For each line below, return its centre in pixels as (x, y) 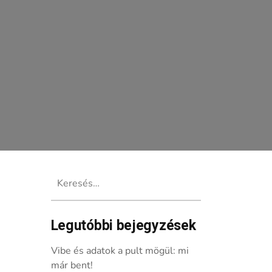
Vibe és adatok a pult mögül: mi (120, 251)
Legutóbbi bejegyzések (123, 226)
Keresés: (69, 174)
